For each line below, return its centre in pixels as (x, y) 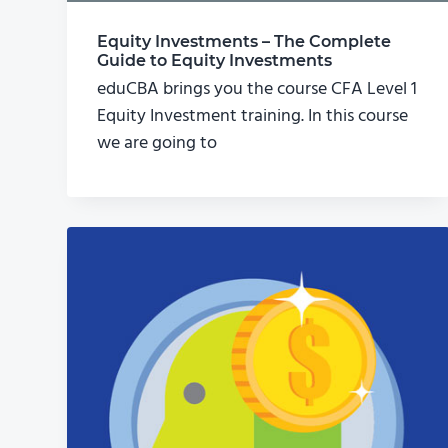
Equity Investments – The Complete (244, 42)
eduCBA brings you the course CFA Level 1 (257, 90)
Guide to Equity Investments (215, 61)
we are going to (157, 144)
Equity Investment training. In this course (253, 117)
